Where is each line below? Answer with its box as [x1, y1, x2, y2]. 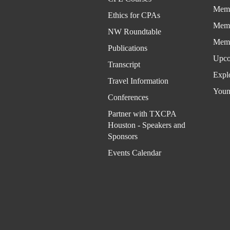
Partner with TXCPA [107, 109, 176, 118]
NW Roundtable [107, 27, 161, 36]
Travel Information [107, 76, 168, 85]
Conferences [107, 93, 148, 102]
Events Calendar [107, 148, 161, 157]
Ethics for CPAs [107, 11, 160, 20]
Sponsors [107, 132, 138, 141]
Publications [107, 44, 147, 52]
